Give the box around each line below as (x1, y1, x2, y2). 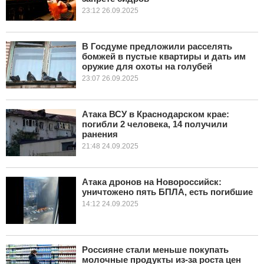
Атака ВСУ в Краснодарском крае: (82, 109, 229, 119)
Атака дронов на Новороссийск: (82, 177, 222, 187)
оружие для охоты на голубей (82, 61, 212, 71)
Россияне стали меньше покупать (82, 245, 229, 255)
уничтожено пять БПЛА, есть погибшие (82, 187, 253, 197)
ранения (82, 129, 118, 139)
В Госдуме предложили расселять (82, 41, 232, 51)
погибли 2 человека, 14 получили (82, 119, 227, 129)
